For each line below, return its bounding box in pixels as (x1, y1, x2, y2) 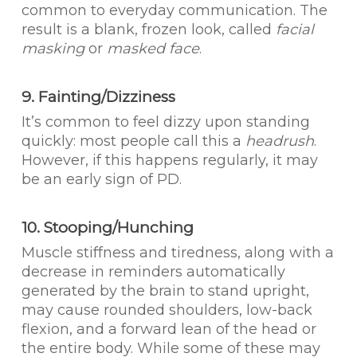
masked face (106, 40, 199, 57)
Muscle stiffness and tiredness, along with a (21, 244, 334, 261)
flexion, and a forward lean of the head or (21, 320, 316, 338)
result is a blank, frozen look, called (21, 21, 276, 38)
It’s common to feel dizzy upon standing (21, 113, 310, 131)
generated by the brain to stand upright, (21, 282, 309, 300)
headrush (245, 132, 314, 150)
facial (275, 21, 314, 38)
